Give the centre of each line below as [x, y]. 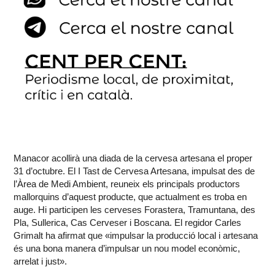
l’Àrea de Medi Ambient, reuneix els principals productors [127, 184]
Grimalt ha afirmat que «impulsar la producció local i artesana [136, 236]
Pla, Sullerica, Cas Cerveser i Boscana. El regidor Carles [128, 223]
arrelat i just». [41, 261]
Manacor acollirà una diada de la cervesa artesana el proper [133, 158]
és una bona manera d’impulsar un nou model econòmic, [127, 249]
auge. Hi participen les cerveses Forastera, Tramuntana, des [135, 210]
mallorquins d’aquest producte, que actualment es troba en [130, 197]
